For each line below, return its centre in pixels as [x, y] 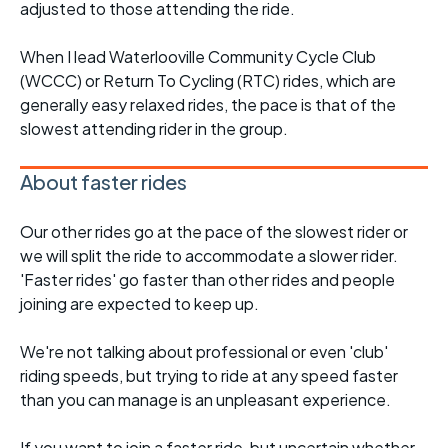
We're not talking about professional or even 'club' [204, 352]
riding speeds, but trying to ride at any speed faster [209, 376]
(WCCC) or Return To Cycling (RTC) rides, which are [208, 81]
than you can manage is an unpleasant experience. [205, 400]
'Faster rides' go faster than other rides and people [207, 280]
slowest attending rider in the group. [154, 129]
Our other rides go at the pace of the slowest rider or [214, 232]
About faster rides [103, 182]
